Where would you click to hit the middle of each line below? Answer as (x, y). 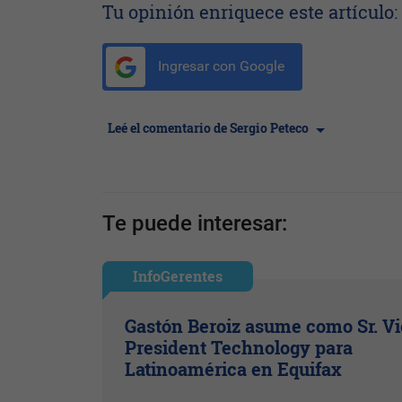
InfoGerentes (178, 276)
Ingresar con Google (219, 66)
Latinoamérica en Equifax (234, 369)
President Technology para (239, 348)
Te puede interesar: (195, 224)
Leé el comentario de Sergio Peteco (210, 128)
